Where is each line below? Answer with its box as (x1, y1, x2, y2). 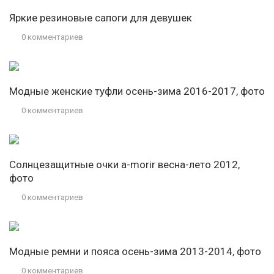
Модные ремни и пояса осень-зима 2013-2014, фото (9, 245, 261, 258)
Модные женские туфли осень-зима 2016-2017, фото (9, 85, 265, 98)
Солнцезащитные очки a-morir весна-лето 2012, (9, 158, 240, 171)
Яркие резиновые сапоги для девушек (9, 12, 192, 24)
